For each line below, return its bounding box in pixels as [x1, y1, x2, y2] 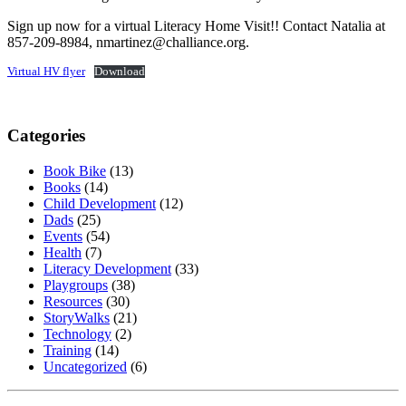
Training [43, 343, 92, 359]
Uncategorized [43, 359, 127, 375]
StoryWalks [43, 310, 110, 326]
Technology [43, 326, 111, 343]
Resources [43, 294, 102, 310]
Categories [7, 126, 85, 146]
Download [93, 64, 145, 78]
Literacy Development [43, 261, 171, 277]
